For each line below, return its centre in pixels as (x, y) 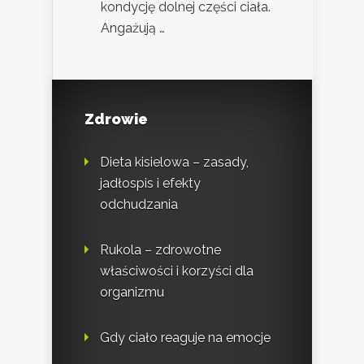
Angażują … (133, 28)
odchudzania (139, 204)
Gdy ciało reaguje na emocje (185, 337)
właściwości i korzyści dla (177, 271)
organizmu (132, 292)
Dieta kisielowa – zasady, (174, 162)
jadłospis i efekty (150, 183)
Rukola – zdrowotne (160, 249)
